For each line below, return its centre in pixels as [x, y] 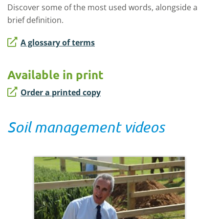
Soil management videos [86, 127]
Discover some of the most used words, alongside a [102, 7]
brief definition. [35, 20]
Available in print [55, 75]
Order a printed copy [61, 92]
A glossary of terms [58, 43]
